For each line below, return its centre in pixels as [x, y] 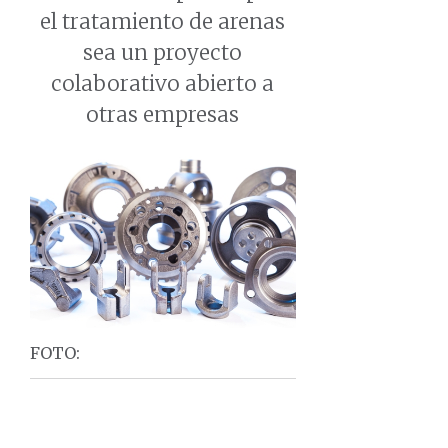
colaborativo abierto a [163, 84]
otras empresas [163, 115]
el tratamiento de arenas [163, 22]
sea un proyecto [163, 53]
